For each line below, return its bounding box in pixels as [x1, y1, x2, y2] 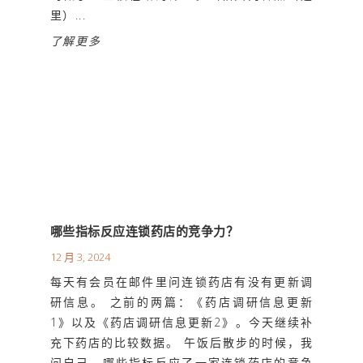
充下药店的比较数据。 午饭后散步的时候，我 [49, 334, 314, 350]
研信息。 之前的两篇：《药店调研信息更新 [49, 293, 314, 310]
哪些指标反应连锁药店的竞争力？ [49, 222, 239, 239]
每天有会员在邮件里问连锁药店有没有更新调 [49, 273, 314, 289]
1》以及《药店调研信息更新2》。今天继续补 [49, 314, 314, 330]
